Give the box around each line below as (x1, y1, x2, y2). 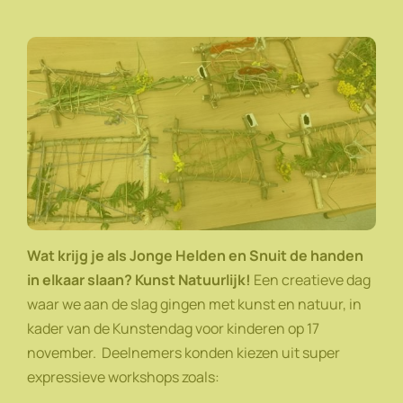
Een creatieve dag (251, 269, 371, 290)
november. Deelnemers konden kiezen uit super (27, 342, 340, 363)
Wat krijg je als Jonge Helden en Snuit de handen (27, 245, 363, 265)
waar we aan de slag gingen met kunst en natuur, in (27, 293, 362, 314)
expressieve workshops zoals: (27, 366, 222, 387)
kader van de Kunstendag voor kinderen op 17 (27, 318, 319, 338)
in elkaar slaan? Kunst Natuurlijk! (27, 269, 251, 290)
